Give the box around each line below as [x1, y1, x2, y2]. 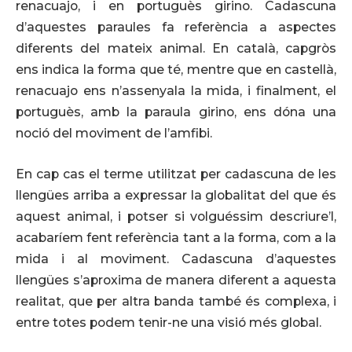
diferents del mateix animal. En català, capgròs [16, 41, 336, 57]
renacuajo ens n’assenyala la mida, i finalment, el [16, 83, 336, 99]
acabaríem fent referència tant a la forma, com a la [16, 229, 336, 245]
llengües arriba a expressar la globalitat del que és [16, 187, 336, 203]
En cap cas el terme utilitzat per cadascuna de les [16, 166, 336, 181]
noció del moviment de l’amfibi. [16, 126, 212, 141]
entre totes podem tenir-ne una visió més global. [16, 314, 321, 330]
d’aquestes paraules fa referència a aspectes [16, 20, 336, 35]
